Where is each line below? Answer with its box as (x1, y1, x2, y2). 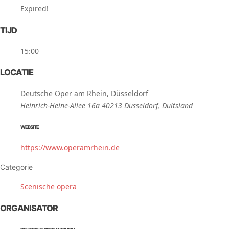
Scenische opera (20, 181, 77, 192)
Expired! (20, 4, 49, 14)
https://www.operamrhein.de (20, 143, 120, 153)
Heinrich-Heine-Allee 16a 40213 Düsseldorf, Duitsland (20, 100, 193, 110)
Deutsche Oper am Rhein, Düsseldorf (20, 88, 148, 98)
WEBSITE (20, 124, 39, 130)
